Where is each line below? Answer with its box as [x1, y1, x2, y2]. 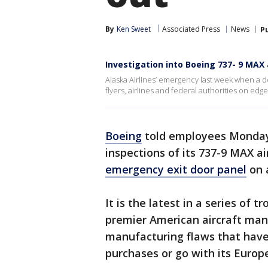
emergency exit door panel [105, 162, 246, 176]
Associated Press [162, 24, 220, 34]
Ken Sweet [117, 24, 151, 34]
